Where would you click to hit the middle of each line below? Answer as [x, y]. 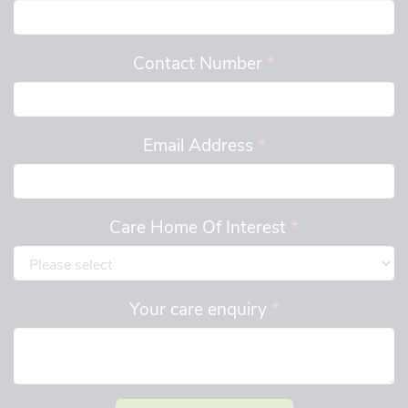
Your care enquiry [200, 308]
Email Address [200, 144]
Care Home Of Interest [200, 226]
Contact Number [200, 62]
